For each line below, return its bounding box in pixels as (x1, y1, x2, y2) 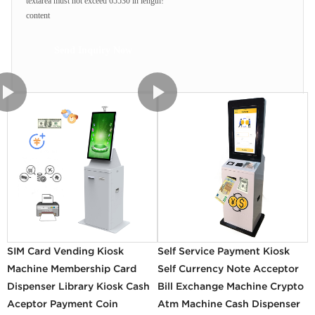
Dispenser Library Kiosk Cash (7, 280, 150, 292)
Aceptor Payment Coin (7, 297, 119, 309)
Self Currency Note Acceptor (157, 262, 299, 274)
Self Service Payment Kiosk (157, 245, 290, 257)
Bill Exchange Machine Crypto (157, 280, 304, 292)
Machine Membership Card (7, 262, 137, 274)
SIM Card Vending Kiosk (7, 245, 124, 257)
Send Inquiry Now (54, 44, 132, 56)
